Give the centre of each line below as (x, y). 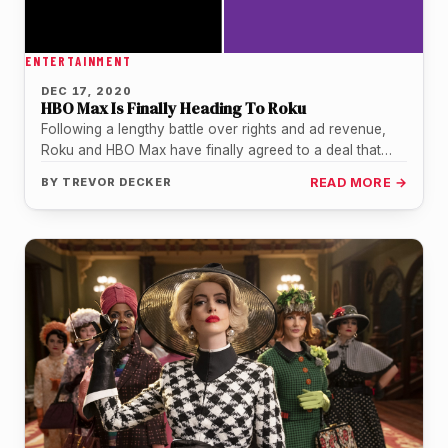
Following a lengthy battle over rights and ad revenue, (213, 128)
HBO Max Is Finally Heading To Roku (173, 107)
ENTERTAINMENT (78, 60)
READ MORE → (358, 182)
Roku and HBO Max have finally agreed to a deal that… (216, 149)
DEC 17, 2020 (86, 90)
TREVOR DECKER (117, 181)
